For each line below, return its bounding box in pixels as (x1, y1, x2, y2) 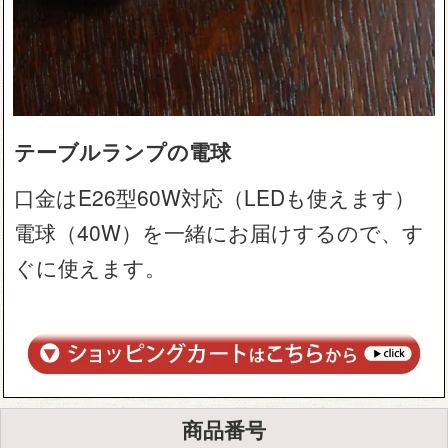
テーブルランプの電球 (14, 136, 232, 167)
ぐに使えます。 (14, 252, 167, 283)
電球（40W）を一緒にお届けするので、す (14, 217, 425, 248)
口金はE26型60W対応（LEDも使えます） (14, 182, 416, 213)
